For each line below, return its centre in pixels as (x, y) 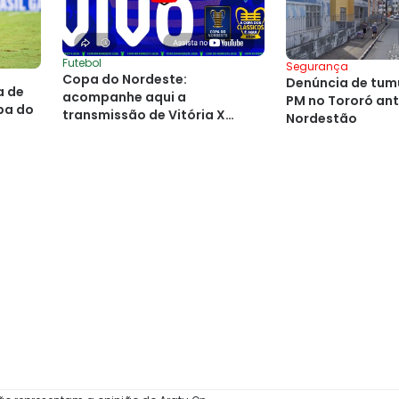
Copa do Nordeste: (125, 79)
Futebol (82, 62)
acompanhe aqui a (124, 97)
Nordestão (322, 119)
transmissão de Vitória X (144, 114)
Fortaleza (94, 132)
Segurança (317, 67)
